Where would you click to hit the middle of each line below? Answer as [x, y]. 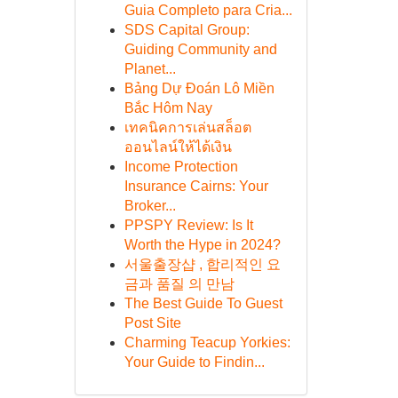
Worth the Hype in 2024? [202, 245]
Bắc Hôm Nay [168, 108]
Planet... [150, 69]
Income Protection [181, 167]
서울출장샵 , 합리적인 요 [202, 264]
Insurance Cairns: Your [196, 186]
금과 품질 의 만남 [179, 284]
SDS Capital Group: [187, 30]
